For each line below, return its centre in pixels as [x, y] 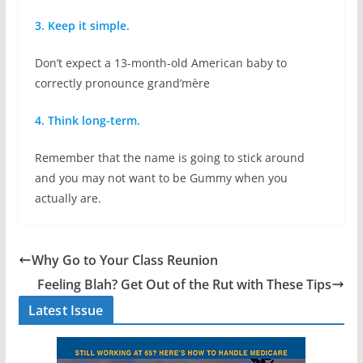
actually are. [68, 199]
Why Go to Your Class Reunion [124, 261]
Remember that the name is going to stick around [169, 158]
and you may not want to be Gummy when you [161, 178]
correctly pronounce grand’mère [122, 83]
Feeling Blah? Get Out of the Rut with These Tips [185, 285]
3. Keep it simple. [82, 26]
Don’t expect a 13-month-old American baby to [160, 63]
